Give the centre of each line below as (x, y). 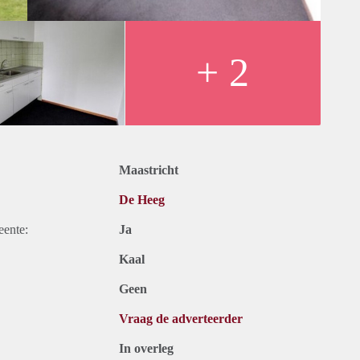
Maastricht (149, 170)
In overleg (146, 349)
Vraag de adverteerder (181, 319)
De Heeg (142, 200)
